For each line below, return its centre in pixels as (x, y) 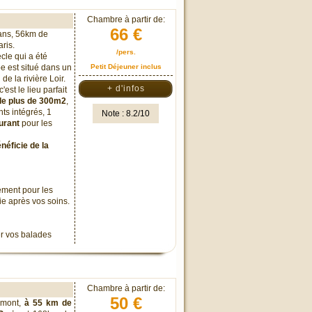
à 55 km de (48, 303)
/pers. (126, 52)
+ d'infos (126, 88)
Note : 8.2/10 (126, 114)
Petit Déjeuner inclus (126, 67)
